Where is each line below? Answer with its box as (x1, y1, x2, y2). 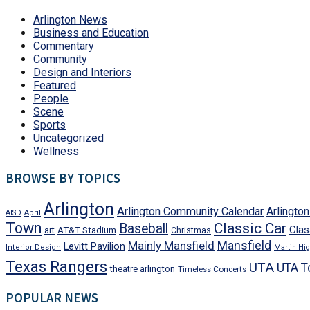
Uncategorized (33, 131, 104, 145)
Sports (33, 118, 66, 131)
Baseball (119, 221, 168, 237)
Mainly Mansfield (128, 239, 215, 253)
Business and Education (33, 26, 149, 39)
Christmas (171, 226, 211, 236)
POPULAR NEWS (6, 289, 98, 306)
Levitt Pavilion (64, 241, 125, 253)
